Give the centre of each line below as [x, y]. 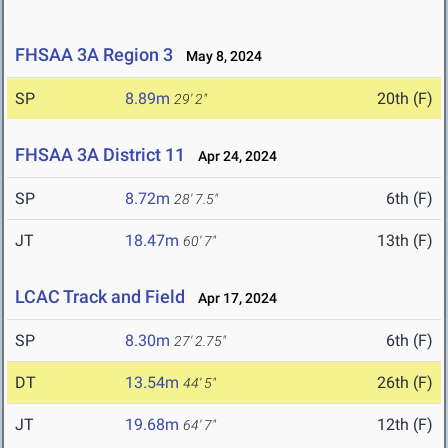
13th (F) [405, 241]
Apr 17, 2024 [233, 298]
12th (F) [405, 425]
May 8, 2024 [219, 56]
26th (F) [405, 383]
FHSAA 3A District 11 [100, 155]
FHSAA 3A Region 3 [94, 55]
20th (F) [405, 99]
